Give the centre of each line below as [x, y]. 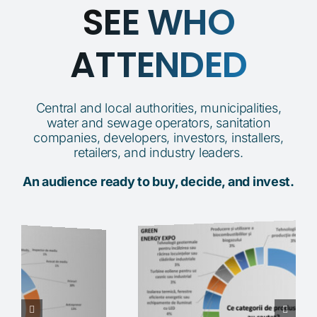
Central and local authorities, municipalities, [158, 106]
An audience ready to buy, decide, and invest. [158, 180]
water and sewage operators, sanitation [158, 121]
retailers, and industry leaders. [158, 151]
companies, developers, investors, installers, [158, 136]
